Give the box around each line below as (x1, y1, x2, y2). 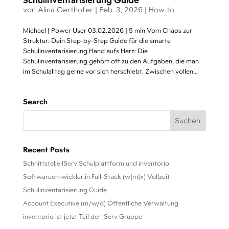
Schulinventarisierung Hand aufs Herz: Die (22, 47, 148, 55)
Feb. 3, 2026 (99, 5, 143, 14)
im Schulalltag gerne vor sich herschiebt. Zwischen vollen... (22, 67, 198, 76)
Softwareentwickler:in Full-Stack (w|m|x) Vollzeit (22, 172, 170, 181)
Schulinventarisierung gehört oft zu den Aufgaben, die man (22, 57, 199, 65)
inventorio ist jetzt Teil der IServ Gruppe (22, 212, 142, 221)
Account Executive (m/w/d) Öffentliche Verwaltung (22, 199, 178, 208)
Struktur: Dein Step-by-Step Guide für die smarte (22, 36, 171, 45)
